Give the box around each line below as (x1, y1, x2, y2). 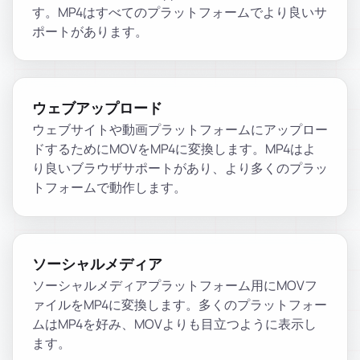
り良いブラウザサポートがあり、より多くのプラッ (32, 159, 328, 177)
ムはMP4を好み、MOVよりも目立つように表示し (32, 315, 317, 333)
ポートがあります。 (32, 22, 148, 40)
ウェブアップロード (32, 99, 162, 117)
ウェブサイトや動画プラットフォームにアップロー (32, 121, 328, 138)
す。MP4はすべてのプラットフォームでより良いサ (32, 3, 327, 21)
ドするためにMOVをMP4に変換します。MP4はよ (32, 140, 316, 157)
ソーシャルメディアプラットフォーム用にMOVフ (32, 276, 317, 294)
